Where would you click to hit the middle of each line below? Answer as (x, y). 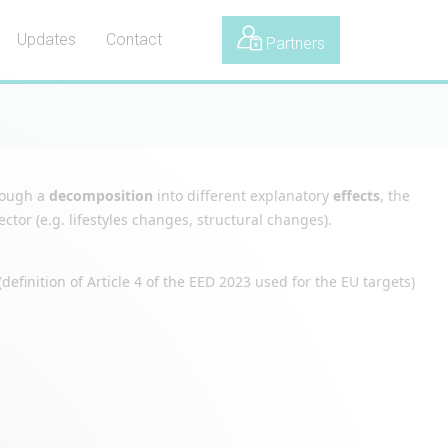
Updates (46, 39)
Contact (134, 39)
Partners (293, 43)
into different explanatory (243, 195)
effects (356, 195)
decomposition (101, 195)
